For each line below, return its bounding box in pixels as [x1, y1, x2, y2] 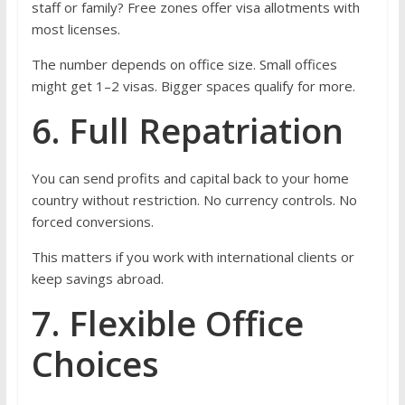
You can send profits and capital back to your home [31, 169, 349, 188]
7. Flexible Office [31, 299, 304, 347]
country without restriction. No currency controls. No [31, 191, 357, 210]
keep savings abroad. [31, 269, 164, 288]
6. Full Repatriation [31, 107, 344, 155]
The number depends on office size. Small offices [31, 55, 337, 74]
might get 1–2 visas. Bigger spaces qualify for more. [31, 77, 355, 96]
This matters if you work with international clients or [31, 248, 354, 267]
